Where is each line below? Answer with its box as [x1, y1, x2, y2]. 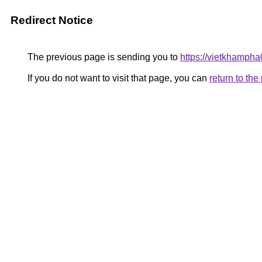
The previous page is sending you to [25, 52, 180, 62]
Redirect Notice [11, 14, 93, 26]
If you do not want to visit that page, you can [25, 73, 209, 83]
